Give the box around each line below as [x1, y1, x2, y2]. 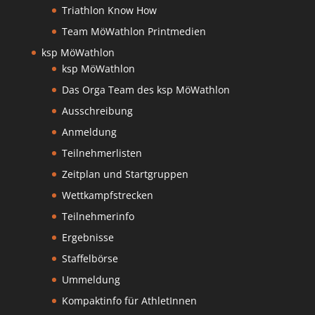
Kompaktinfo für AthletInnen [61, 294, 197, 308]
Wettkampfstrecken [61, 188, 153, 202]
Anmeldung [61, 125, 117, 139]
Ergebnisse [61, 231, 114, 245]
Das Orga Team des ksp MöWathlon [61, 83, 230, 97]
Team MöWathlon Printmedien [61, 25, 206, 39]
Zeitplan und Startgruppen [61, 167, 188, 181]
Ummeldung [61, 273, 120, 287]
